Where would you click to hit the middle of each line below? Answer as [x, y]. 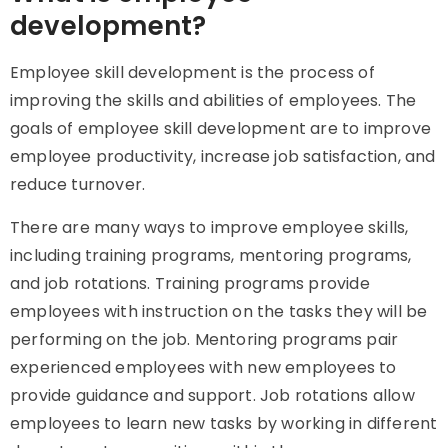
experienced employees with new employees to [203, 367]
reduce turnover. [80, 184]
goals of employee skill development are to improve [221, 128]
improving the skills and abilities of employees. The [213, 100]
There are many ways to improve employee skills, [209, 227]
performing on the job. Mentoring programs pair [204, 339]
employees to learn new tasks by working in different [224, 423]
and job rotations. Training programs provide [190, 283]
